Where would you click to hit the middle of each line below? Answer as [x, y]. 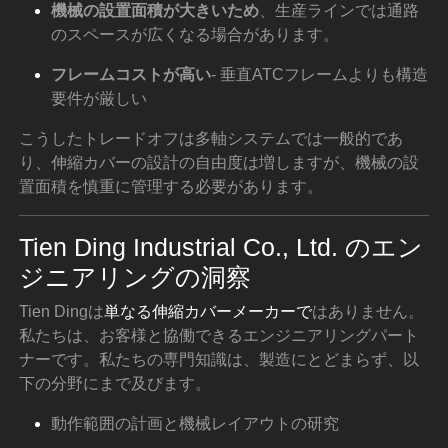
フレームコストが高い [131, 74]
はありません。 [368, 311]
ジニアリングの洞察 [135, 276]
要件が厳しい [99, 98]
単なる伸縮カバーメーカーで [208, 311]
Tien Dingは [62, 311]
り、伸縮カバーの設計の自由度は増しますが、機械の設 [219, 162]
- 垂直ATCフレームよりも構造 [320, 74]
